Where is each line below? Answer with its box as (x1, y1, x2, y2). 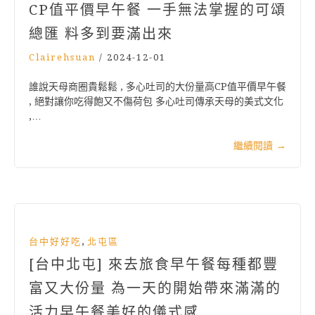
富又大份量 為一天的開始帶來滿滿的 (29, 280, 281, 297)
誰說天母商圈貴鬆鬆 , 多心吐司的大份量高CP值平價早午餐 (29, 81, 286, 93)
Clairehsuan (29, 52, 96, 63)
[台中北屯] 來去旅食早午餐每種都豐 (29, 256, 278, 274)
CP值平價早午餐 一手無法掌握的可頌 (29, 1, 286, 19)
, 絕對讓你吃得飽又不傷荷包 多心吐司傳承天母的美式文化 (29, 96, 283, 108)
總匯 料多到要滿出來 (29, 25, 173, 43)
